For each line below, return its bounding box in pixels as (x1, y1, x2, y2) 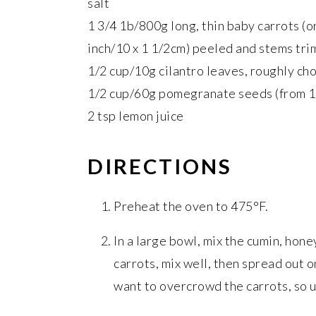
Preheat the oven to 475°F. (114, 198, 268, 214)
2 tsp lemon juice (87, 108, 184, 123)
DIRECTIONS (87, 154, 232, 178)
